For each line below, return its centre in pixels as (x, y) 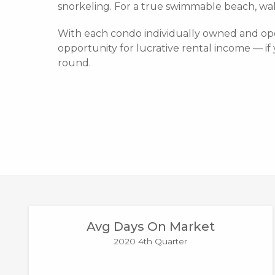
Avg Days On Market (150, 226)
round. (75, 63)
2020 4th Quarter (151, 241)
